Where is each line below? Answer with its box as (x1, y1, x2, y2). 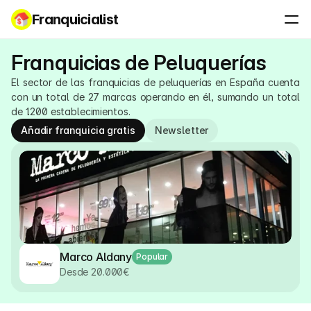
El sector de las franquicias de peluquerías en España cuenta (11, 76, 300, 88)
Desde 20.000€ (60, 265, 130, 278)
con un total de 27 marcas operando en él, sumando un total (11, 91, 300, 103)
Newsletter (154, 124, 209, 136)
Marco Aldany (60, 249, 133, 264)
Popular (136, 251, 169, 262)
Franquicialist (32, 11, 119, 28)
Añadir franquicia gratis (21, 124, 135, 136)
